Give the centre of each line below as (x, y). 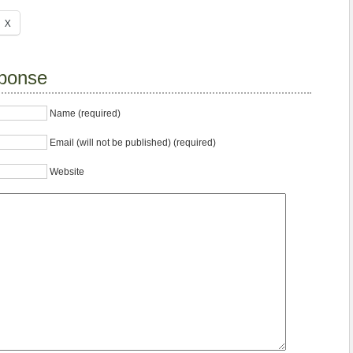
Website (67, 172)
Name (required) (85, 114)
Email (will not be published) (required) (133, 143)
